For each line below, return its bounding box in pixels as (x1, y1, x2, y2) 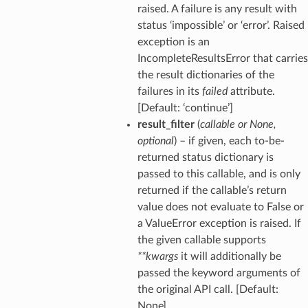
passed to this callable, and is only (137, 168, 300, 179)
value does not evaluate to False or (137, 201, 304, 212)
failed (201, 85, 228, 97)
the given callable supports (137, 234, 266, 245)
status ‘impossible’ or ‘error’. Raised (137, 19, 305, 31)
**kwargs (137, 250, 178, 262)
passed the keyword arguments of (137, 267, 300, 278)
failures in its (137, 85, 202, 97)
